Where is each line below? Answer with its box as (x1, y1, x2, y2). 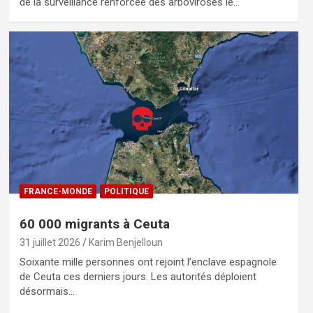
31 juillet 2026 (19, 237, 80, 249)
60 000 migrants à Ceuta (19, 216, 170, 233)
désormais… (19, 285, 75, 298)
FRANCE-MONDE (23, 187, 92, 197)
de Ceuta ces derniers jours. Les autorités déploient (19, 270, 256, 284)
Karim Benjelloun (88, 237, 163, 249)
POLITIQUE (103, 187, 149, 197)
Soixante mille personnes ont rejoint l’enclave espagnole (19, 256, 277, 269)
